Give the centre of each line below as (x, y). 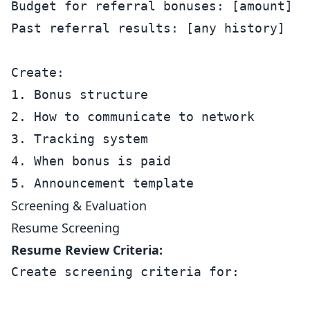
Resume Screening (65, 228)
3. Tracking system (80, 139)
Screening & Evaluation (79, 206)
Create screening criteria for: (125, 272)
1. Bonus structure (80, 94)
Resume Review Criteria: (87, 250)
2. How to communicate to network (133, 117)
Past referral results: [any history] (148, 28)
